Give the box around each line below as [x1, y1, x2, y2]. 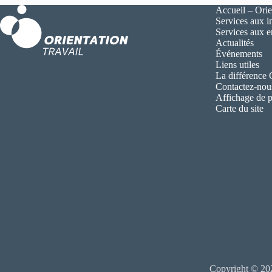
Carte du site [215, 103, 263, 114]
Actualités [215, 38, 254, 48]
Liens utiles [215, 59, 259, 70]
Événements [215, 49, 262, 59]
